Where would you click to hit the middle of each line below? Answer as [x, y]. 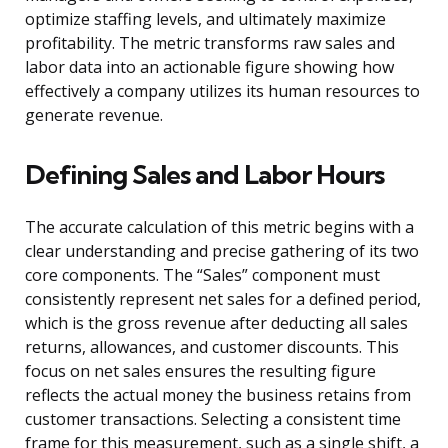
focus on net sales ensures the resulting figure [200, 371]
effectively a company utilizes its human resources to [222, 91]
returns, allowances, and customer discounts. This [212, 347]
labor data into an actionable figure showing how [209, 67]
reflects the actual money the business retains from [218, 395]
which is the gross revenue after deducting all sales [216, 323]
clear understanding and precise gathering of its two [222, 251]
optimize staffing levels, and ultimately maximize [205, 19]
